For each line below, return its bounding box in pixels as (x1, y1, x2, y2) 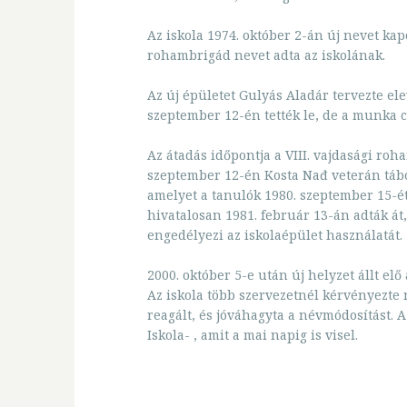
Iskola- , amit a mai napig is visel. (147, 326, 358, 343)
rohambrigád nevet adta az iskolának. (147, 46, 385, 64)
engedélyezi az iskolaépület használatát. (147, 226, 402, 243)
